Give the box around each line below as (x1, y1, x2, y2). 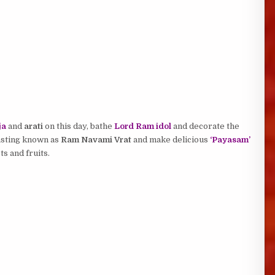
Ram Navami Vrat (60, 135, 131, 144)
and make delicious (131, 135, 210, 144)
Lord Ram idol (114, 122, 171, 131)
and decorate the (172, 122, 239, 131)
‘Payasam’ (209, 135, 250, 144)
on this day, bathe (42, 122, 114, 131)
